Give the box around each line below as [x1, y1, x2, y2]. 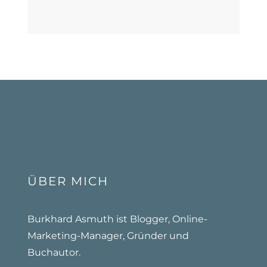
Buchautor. [27, 247, 80, 259]
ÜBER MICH [27, 174, 108, 189]
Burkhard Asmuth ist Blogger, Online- [27, 213, 207, 225]
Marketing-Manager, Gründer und [27, 230, 189, 242]
